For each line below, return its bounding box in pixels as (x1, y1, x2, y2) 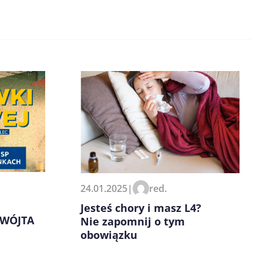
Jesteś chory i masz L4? (80, 200, 201, 215)
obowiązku (80, 227, 137, 242)
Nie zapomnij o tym (80, 214, 185, 228)
